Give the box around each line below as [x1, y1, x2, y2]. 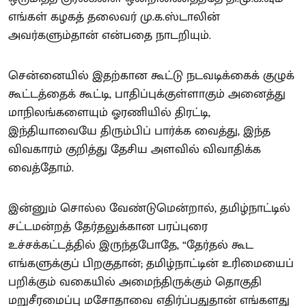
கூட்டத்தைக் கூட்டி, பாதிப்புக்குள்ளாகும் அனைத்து [8, 83, 286, 105]
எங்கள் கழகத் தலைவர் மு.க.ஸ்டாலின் [8, 6, 220, 27]
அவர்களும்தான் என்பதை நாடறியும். [8, 25, 211, 46]
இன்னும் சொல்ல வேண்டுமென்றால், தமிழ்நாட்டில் [8, 197, 290, 219]
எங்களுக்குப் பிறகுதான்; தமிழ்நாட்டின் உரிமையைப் [8, 253, 294, 274]
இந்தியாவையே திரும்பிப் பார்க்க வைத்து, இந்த [8, 120, 270, 141]
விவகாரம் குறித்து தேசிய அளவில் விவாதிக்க [8, 139, 261, 160]
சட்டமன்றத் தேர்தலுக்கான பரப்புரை [8, 216, 208, 237]
